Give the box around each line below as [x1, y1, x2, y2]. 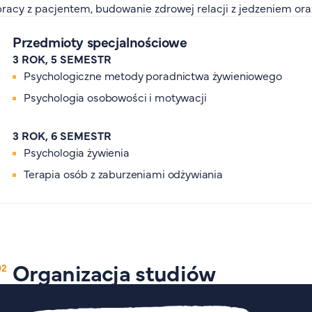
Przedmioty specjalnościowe [13, 32, 187, 51]
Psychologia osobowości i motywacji [24, 89, 210, 104]
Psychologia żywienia [24, 144, 132, 159]
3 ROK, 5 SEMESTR [13, 51, 111, 66]
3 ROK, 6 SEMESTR [13, 127, 111, 143]
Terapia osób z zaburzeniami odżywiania [24, 166, 226, 181]
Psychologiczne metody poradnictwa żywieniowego [24, 68, 285, 83]
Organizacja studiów [13, 256, 216, 287]
